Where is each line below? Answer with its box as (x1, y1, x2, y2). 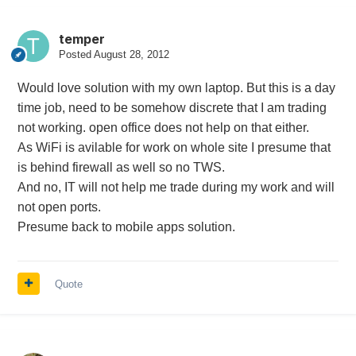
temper (58, 30, 105, 47)
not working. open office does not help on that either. (17, 120, 309, 134)
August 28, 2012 (93, 48, 169, 60)
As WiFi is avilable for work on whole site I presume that (17, 140, 331, 154)
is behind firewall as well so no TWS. (17, 160, 225, 174)
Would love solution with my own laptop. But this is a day (17, 80, 335, 95)
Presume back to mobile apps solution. (17, 219, 235, 234)
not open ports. (17, 199, 101, 214)
